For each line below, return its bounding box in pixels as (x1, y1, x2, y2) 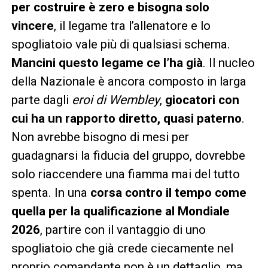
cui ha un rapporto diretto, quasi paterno (11, 111, 242, 126)
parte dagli (11, 92, 72, 107)
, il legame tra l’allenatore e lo (53, 18, 211, 33)
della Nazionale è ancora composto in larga (11, 74, 246, 89)
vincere (11, 18, 54, 33)
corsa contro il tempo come (90, 185, 246, 200)
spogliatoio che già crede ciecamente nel (11, 240, 233, 255)
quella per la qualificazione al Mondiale (11, 203, 230, 218)
